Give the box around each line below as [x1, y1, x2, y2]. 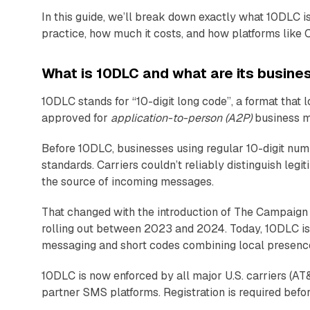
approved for [42, 110, 111, 125]
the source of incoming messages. [42, 174, 214, 189]
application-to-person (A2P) [111, 110, 252, 125]
